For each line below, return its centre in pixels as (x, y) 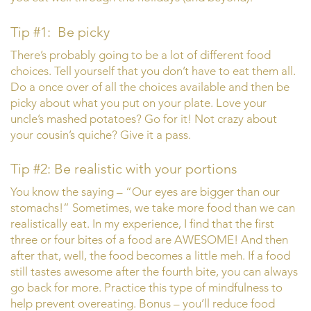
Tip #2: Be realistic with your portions (124, 169)
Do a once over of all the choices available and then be (150, 86)
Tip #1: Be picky (60, 32)
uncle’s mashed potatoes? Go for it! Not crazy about (144, 118)
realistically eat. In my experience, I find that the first (142, 224)
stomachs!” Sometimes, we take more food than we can (153, 208)
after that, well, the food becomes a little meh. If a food (150, 256)
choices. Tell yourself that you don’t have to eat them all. (153, 70)
